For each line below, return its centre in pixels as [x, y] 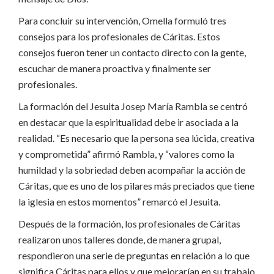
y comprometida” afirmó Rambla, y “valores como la [126, 154]
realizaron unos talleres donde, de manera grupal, [120, 239]
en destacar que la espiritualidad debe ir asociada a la [128, 122]
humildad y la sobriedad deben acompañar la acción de [132, 170]
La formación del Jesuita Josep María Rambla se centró [133, 106]
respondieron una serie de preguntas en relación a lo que [134, 255]
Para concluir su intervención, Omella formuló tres [122, 20]
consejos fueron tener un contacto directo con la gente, [132, 52]
